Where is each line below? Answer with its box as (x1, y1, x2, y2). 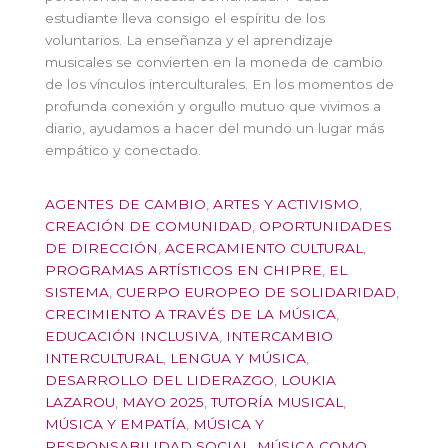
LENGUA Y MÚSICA (170, 350, 306, 367)
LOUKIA (281, 372, 336, 389)
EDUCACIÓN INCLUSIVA (45, 328, 219, 345)
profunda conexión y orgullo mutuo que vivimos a (45, 97, 381, 114)
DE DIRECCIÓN (45, 240, 158, 257)
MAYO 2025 (122, 394, 204, 411)
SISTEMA (45, 284, 109, 301)
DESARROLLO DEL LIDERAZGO (45, 372, 274, 389)
